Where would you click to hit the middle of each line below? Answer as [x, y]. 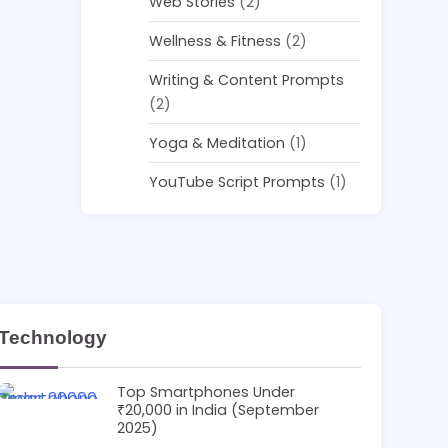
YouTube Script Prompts [237, 182]
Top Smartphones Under [205, 392]
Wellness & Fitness [215, 41]
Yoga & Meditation [217, 143]
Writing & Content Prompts [247, 80]
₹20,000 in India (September [217, 410]
